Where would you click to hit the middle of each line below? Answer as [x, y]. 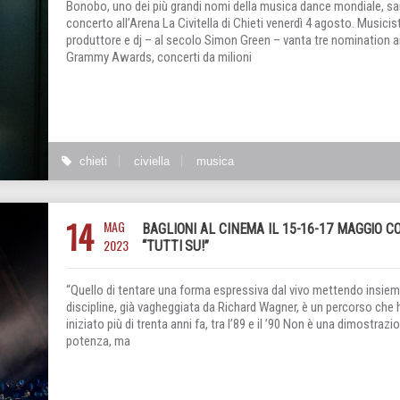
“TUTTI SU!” [175, 246]
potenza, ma [98, 342]
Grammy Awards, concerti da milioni [159, 57]
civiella [152, 161]
